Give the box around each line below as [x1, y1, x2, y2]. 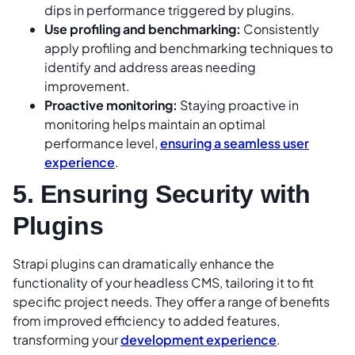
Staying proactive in [177, 96, 299, 113]
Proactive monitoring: [44, 96, 177, 113]
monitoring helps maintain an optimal [44, 115, 265, 132]
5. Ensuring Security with [13, 179, 311, 208]
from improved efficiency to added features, [13, 311, 280, 329]
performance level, [44, 134, 160, 151]
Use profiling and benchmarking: [44, 20, 241, 37]
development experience [120, 330, 277, 348]
